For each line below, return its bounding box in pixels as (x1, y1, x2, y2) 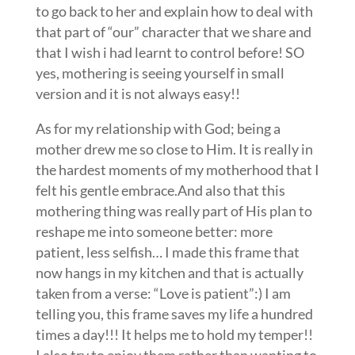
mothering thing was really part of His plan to (35, 201, 312, 219)
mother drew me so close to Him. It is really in (35, 139, 313, 158)
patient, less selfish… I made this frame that (35, 242, 300, 261)
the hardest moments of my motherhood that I (35, 160, 319, 178)
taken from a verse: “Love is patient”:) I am (35, 284, 291, 302)
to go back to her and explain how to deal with (35, 2, 313, 20)
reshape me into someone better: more (35, 222, 273, 240)
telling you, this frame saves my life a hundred (35, 304, 313, 323)
